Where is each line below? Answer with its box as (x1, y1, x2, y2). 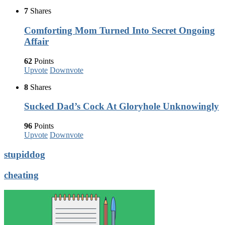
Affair (24, 36, 49, 47)
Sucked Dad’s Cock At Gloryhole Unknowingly (24, 101, 219, 112)
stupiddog (4, 149, 45, 160)
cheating (4, 169, 39, 180)
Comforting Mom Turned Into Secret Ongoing (24, 25, 215, 36)
